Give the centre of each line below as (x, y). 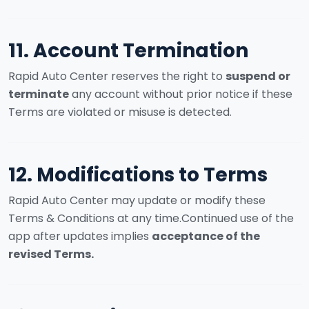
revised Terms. (51, 254)
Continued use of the (238, 218)
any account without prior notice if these (181, 94)
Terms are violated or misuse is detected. (120, 112)
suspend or (258, 76)
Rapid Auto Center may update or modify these (137, 200)
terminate (39, 94)
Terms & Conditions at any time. (95, 218)
